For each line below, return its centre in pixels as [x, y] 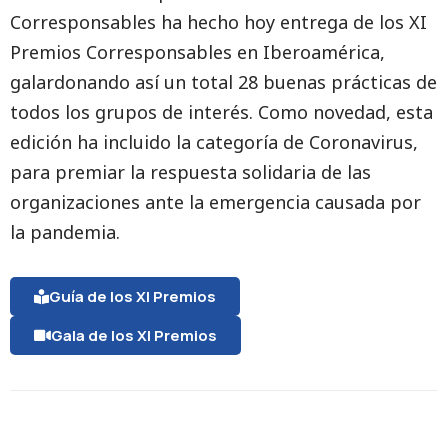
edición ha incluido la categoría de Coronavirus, [214, 142]
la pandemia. [65, 232]
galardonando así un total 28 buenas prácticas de [223, 82]
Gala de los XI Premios [134, 335]
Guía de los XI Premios [132, 296]
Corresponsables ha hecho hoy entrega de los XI [218, 22]
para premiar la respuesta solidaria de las [190, 172]
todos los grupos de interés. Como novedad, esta [221, 112]
